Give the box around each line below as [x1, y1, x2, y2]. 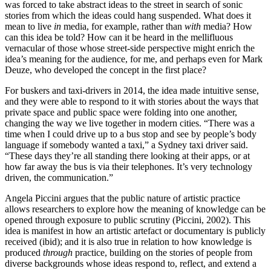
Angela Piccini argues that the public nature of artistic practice [5, 192, 240, 203]
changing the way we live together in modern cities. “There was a [5, 117, 255, 128]
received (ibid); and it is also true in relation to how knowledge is [5, 236, 252, 247]
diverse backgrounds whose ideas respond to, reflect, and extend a [5, 258, 256, 269]
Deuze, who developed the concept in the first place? [5, 64, 206, 75]
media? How [201, 21, 252, 31]
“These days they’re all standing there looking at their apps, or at [5, 150, 250, 161]
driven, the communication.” [5, 172, 113, 183]
